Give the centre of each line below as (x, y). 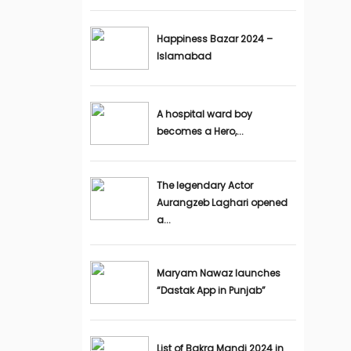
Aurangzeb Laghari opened (222, 203)
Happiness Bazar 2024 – (214, 39)
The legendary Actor (204, 185)
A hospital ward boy (204, 114)
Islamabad (184, 56)
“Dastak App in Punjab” (211, 290)
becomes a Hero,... (200, 131)
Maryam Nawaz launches (218, 273)
